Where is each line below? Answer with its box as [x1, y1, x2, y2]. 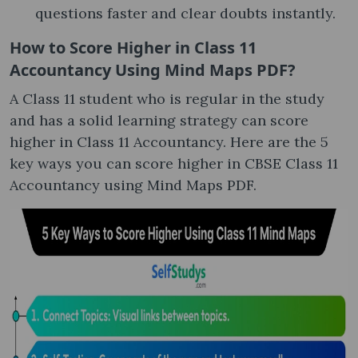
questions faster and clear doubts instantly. [35, 3, 336, 22]
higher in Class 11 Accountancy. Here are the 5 [10, 132, 328, 151]
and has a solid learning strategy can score [10, 110, 308, 129]
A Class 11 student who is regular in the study [10, 89, 324, 108]
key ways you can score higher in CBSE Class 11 [10, 153, 338, 173]
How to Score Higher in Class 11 [10, 36, 257, 58]
